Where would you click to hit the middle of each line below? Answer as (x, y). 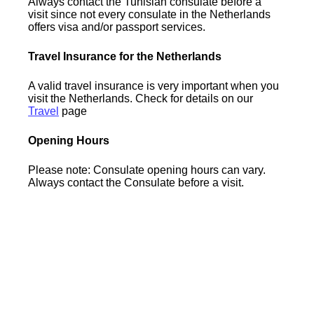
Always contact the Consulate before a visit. (136, 182)
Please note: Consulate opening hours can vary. (147, 170)
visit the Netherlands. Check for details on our (141, 98)
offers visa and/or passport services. (117, 27)
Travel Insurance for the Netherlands (125, 56)
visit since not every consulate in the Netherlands (150, 14)
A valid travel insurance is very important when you (154, 86)
